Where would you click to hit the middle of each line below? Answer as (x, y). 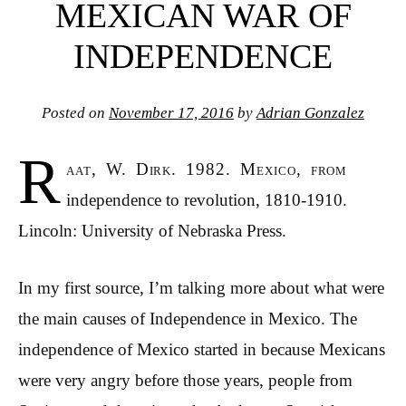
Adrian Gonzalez (310, 112)
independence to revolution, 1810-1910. (206, 200)
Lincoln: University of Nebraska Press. (152, 231)
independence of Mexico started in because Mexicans (202, 349)
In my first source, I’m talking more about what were (201, 287)
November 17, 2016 (171, 112)
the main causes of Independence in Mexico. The (188, 318)
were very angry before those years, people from (185, 380)
